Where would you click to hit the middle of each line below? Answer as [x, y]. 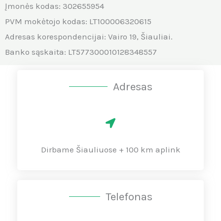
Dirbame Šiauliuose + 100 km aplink [110, 149]
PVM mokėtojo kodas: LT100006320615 [78, 21]
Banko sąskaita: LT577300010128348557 [81, 52]
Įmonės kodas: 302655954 [55, 6]
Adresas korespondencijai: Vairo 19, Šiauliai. [89, 37]
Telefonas [129, 197]
